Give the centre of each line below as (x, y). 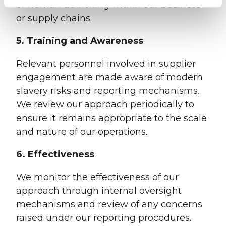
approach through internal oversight (99, 191)
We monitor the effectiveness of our (97, 177)
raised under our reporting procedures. (104, 218)
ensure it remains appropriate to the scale (111, 118)
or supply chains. (54, 18)
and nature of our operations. (82, 132)
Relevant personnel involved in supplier (106, 64)
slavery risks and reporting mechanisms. (108, 91)
